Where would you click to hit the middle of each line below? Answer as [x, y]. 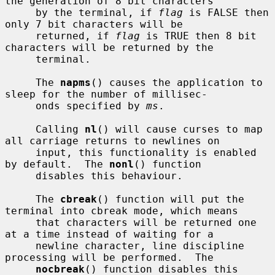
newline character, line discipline [20, 246]
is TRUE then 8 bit [198, 36]
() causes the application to [177, 82]
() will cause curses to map [180, 129]
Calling [60, 129]
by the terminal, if [97, 12]
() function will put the [171, 199]
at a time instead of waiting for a [109, 234]
